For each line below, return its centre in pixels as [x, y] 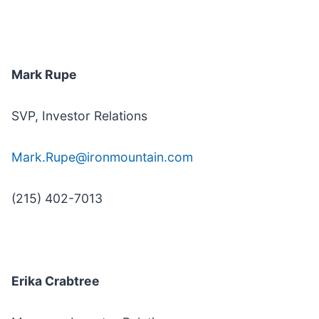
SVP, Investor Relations [79, 116]
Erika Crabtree [56, 281]
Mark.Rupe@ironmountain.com [102, 157]
